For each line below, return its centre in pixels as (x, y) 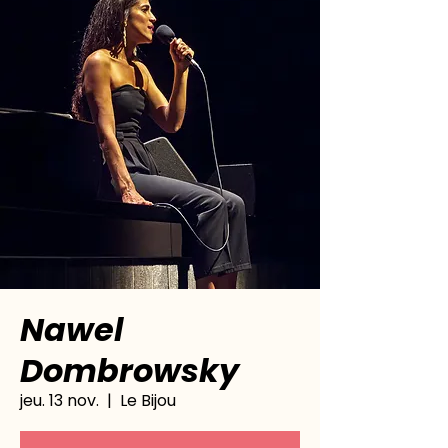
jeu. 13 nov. (59, 400)
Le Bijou (148, 400)
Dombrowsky (129, 370)
